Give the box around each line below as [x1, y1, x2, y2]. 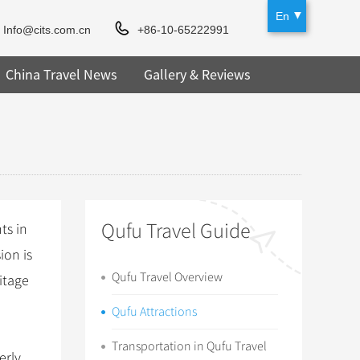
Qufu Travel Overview [112, 269, 223, 285]
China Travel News [5, 65, 117, 84]
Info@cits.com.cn [3, 23, 92, 36]
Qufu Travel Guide [101, 219, 251, 243]
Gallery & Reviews [143, 65, 251, 84]
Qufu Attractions [112, 304, 197, 320]
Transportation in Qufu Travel [112, 338, 267, 354]
